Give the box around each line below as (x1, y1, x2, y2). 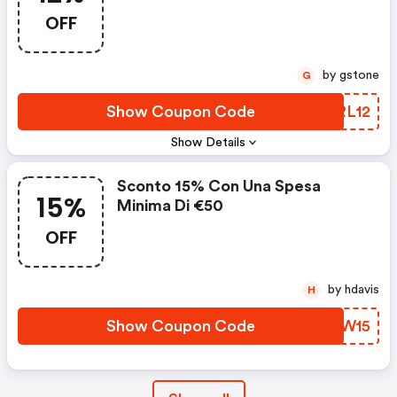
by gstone (339, 69, 379, 82)
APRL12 (314, 104, 370, 120)
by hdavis (345, 284, 379, 296)
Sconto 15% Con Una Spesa (117, 178, 321, 194)
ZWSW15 (304, 318, 370, 334)
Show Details (171, 136, 246, 149)
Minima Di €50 (117, 198, 223, 214)
